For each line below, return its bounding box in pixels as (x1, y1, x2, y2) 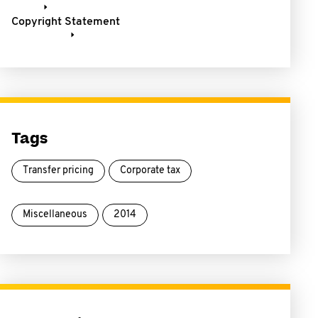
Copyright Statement (11, 16, 120, 28)
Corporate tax (120, 165, 180, 176)
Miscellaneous (23, 209, 87, 220)
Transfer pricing (23, 165, 94, 176)
